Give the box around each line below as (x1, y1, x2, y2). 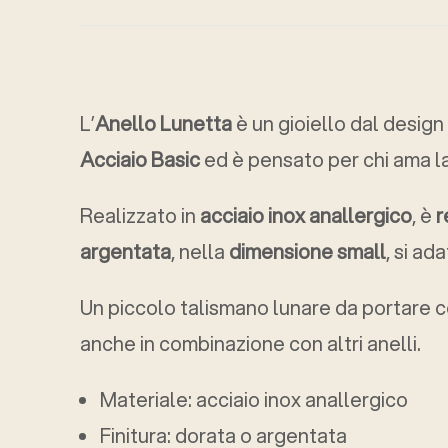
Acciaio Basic (80, 145, 200, 175)
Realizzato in (80, 201, 200, 231)
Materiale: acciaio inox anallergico (100, 385, 408, 415)
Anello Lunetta (95, 109, 232, 139)
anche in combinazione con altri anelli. (80, 329, 421, 359)
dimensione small (229, 237, 386, 267)
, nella (171, 237, 229, 267)
